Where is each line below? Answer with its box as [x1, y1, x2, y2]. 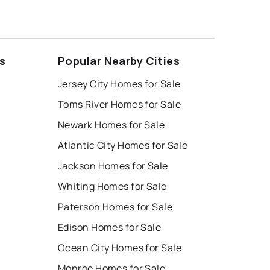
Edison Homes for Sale [58, 221, 162, 234]
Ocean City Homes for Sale [58, 241, 181, 255]
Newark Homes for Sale [58, 118, 165, 132]
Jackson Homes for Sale [58, 159, 168, 173]
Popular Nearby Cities [58, 54, 180, 69]
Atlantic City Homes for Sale [58, 139, 188, 152]
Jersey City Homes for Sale [58, 77, 181, 91]
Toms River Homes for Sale [58, 98, 181, 111]
